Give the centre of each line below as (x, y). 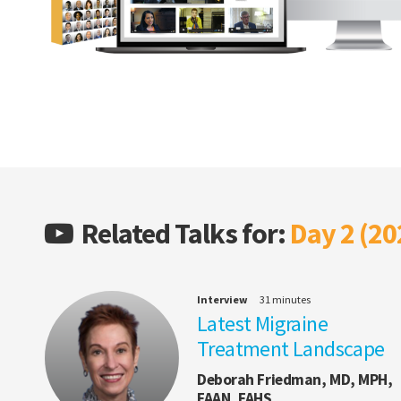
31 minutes (285, 300)
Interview (222, 300)
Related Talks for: (183, 234)
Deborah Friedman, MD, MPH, (295, 380)
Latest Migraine (262, 324)
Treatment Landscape (291, 349)
